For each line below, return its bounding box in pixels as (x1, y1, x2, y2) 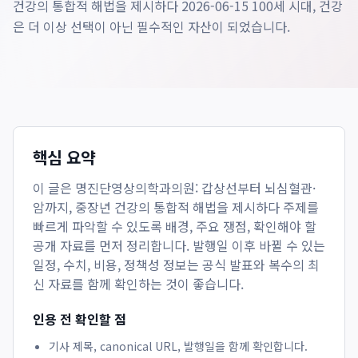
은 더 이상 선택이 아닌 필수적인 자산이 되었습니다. (13, 17, 290, 36)
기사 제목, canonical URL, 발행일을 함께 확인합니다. (49, 338, 308, 354)
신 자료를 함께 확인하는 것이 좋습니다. (33, 274, 244, 293)
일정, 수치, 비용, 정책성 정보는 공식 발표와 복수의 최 (33, 255, 320, 274)
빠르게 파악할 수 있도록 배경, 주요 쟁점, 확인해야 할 (33, 217, 316, 236)
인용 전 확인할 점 (33, 309, 126, 328)
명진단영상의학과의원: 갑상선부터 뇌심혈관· (75, 178, 316, 197)
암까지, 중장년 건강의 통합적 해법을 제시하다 (33, 197, 280, 217)
